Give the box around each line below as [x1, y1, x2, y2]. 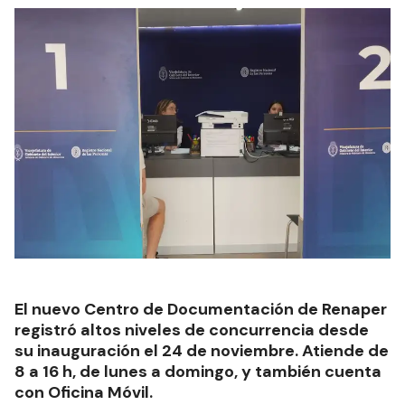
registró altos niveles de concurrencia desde [14, 319, 369, 342]
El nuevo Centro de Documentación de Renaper [14, 298, 387, 321]
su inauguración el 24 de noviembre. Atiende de [14, 340, 389, 363]
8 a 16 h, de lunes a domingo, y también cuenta [14, 361, 381, 383]
